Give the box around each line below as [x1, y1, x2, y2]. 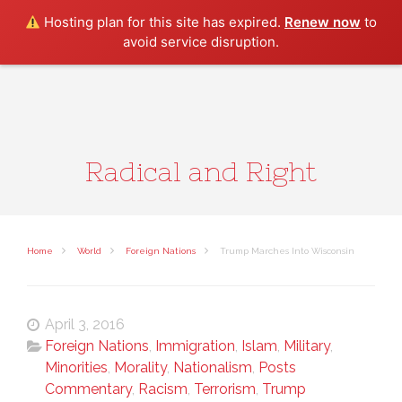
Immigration [155, 337, 235, 354]
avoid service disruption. [123, 33, 279, 50]
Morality [114, 359, 167, 376]
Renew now [284, 13, 362, 31]
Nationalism [173, 359, 252, 376]
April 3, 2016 [45, 316, 125, 333]
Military [284, 337, 330, 354]
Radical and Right [85, 156, 317, 187]
